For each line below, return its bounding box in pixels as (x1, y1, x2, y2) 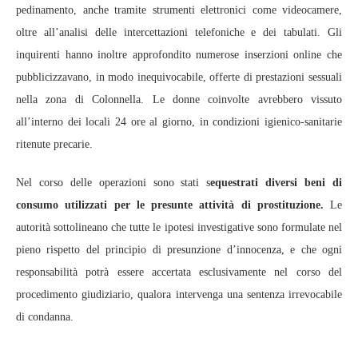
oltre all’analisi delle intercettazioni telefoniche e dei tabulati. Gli (16, 26, 342, 39)
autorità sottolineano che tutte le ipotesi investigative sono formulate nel (16, 221, 342, 234)
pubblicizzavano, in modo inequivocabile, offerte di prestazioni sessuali (16, 71, 342, 84)
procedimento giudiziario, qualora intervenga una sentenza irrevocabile (16, 288, 342, 301)
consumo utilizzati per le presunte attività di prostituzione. (16, 199, 324, 212)
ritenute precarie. (16, 138, 93, 151)
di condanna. (16, 311, 74, 324)
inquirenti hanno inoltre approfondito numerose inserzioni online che (16, 49, 342, 62)
